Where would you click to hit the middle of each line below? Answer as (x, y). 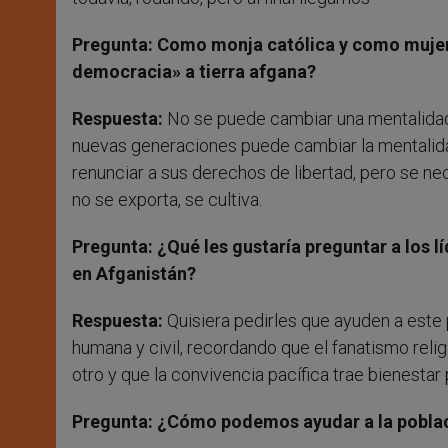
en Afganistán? (134, 274)
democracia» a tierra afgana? (194, 72)
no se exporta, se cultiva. (167, 200)
